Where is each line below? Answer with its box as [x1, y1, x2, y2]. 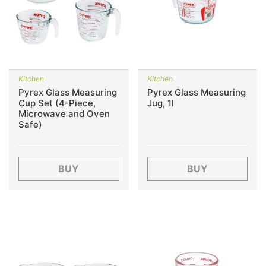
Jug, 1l [147, 97, 174, 109]
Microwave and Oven [18, 107, 110, 119]
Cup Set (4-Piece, [18, 97, 96, 109]
